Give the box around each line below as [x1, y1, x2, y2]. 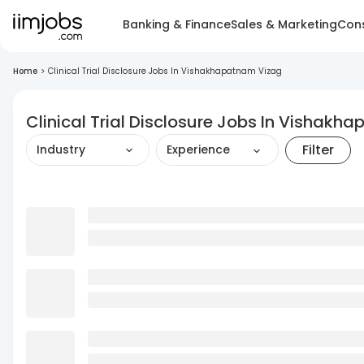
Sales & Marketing [231, 15, 337, 32]
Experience [166, 141, 230, 158]
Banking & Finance [123, 15, 231, 32]
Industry [37, 141, 85, 158]
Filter [302, 140, 334, 159]
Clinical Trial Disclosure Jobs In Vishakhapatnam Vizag [48, 65, 282, 77]
